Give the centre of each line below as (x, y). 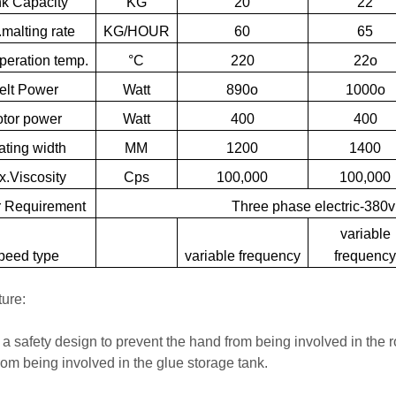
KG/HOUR (136, 31)
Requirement (46, 206)
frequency (269, 255)
